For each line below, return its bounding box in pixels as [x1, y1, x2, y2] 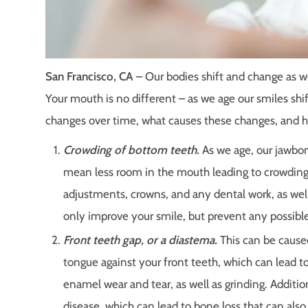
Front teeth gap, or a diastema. [63, 232, 217, 247]
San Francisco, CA [45, 69, 133, 84]
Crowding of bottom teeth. [63, 142, 199, 157]
